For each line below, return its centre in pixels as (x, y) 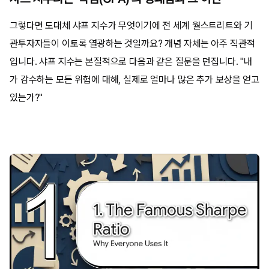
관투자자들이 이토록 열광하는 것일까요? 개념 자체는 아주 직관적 (132, 43)
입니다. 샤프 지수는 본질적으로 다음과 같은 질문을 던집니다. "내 (131, 61)
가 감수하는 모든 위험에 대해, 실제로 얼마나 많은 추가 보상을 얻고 (134, 79)
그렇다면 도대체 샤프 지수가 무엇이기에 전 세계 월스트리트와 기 (131, 25)
